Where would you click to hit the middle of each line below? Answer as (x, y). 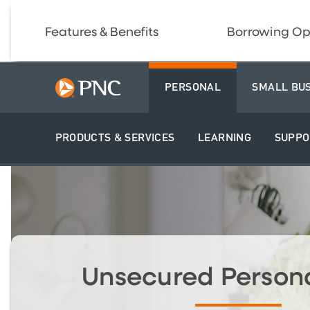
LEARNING (225, 138)
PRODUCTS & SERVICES (115, 138)
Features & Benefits (102, 32)
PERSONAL (193, 88)
